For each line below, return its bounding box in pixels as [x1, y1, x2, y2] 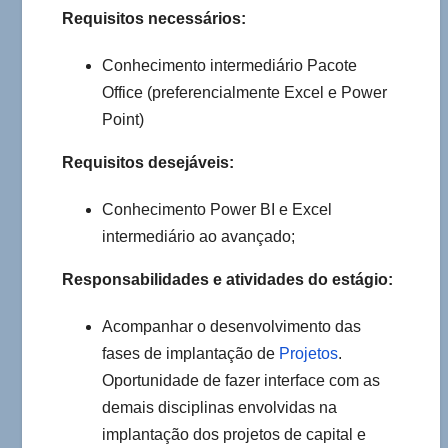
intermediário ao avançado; [102, 228, 295, 246]
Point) [102, 111, 144, 129]
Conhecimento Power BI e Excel [102, 201, 332, 219]
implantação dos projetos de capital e [102, 426, 366, 444]
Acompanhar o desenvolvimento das [102, 318, 361, 336]
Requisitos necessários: [62, 10, 246, 28]
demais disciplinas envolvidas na [102, 399, 337, 417]
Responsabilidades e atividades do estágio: [62, 271, 393, 289]
